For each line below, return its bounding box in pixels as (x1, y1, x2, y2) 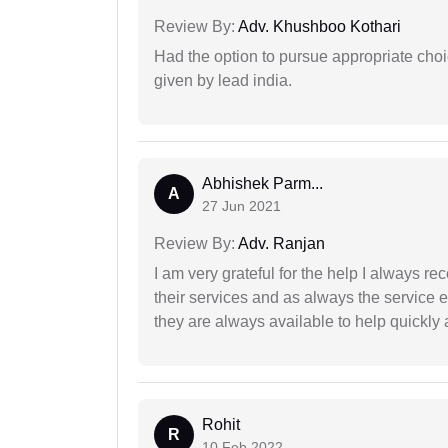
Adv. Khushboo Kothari (235, 18, 401, 36)
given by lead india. (154, 72, 292, 90)
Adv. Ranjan (235, 235, 325, 253)
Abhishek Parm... (202, 175, 323, 193)
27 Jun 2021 (202, 198, 281, 215)
